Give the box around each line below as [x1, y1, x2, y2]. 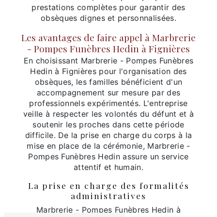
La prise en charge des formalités [28, 180, 189, 191]
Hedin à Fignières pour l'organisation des [30, 66, 187, 77]
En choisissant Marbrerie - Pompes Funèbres [23, 56, 194, 66]
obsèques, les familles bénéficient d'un [34, 77, 183, 87]
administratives [71, 190, 146, 201]
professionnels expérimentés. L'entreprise [29, 98, 188, 108]
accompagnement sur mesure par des [36, 88, 181, 98]
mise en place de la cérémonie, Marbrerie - [27, 141, 190, 151]
